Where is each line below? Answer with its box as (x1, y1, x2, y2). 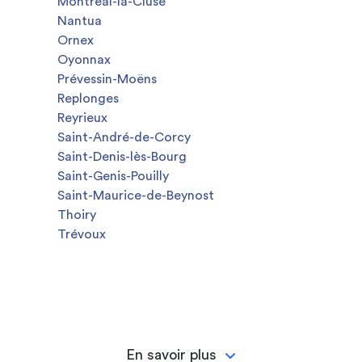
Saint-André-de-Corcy (57, 131, 191, 144)
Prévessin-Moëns (57, 73, 157, 86)
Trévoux (57, 228, 106, 241)
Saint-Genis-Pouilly (57, 170, 169, 183)
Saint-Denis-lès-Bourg (57, 150, 187, 163)
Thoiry (57, 208, 96, 221)
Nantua (57, 15, 102, 27)
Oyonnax (57, 53, 111, 66)
